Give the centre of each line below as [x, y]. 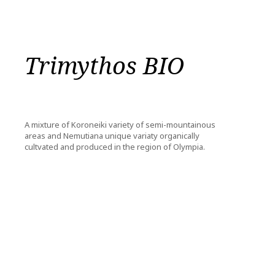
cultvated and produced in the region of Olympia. [115, 147]
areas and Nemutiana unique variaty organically [112, 136]
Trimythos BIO [104, 65]
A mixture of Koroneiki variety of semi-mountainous [120, 125]
